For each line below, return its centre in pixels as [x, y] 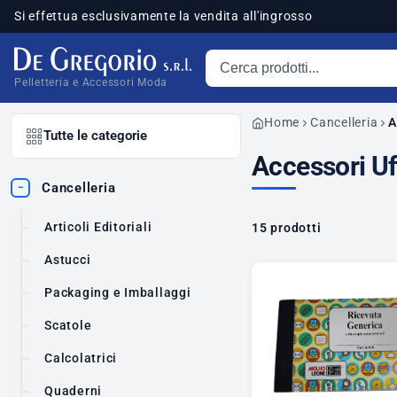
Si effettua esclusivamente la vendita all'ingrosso [163, 16]
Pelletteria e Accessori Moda [91, 83]
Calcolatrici [81, 358]
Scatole [68, 326]
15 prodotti [287, 228]
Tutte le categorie [95, 136]
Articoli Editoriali [98, 227]
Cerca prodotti [249, 57]
